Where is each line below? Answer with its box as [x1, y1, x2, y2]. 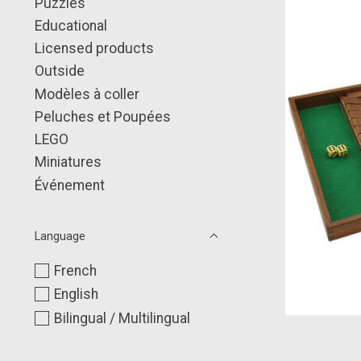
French [53, 262, 97, 279]
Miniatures [35, 154, 102, 171]
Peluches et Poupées [35, 108, 171, 125]
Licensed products [35, 40, 154, 57]
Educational [35, 17, 107, 34]
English [53, 286, 98, 303]
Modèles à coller [35, 85, 139, 102]
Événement [35, 176, 105, 193]
